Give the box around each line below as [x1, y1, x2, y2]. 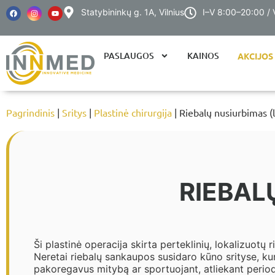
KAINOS [187, 50, 219, 61]
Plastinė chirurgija [94, 106, 172, 118]
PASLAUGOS [104, 50, 154, 61]
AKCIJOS [238, 50, 273, 61]
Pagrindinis [6, 106, 55, 118]
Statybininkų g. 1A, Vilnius [81, 7, 184, 17]
